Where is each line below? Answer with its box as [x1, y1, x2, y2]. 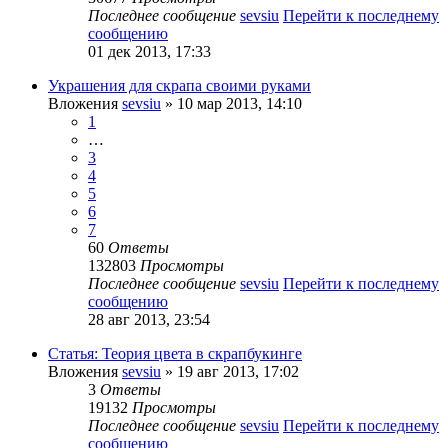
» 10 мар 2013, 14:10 [161, 94, 302, 112]
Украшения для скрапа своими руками [48, 76, 311, 94]
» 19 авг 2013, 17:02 [161, 362, 299, 380]
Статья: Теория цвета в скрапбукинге [48, 344, 302, 362]
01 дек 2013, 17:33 [88, 42, 211, 60]
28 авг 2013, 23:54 [88, 310, 210, 328]
